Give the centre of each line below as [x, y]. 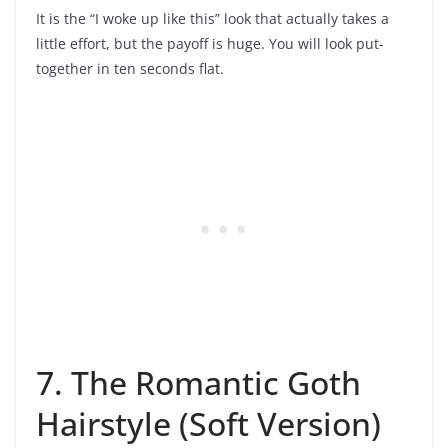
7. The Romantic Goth [198, 382]
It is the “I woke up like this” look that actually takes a [212, 18]
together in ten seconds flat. [130, 68]
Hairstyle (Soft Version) [208, 423]
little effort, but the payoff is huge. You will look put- [210, 43]
